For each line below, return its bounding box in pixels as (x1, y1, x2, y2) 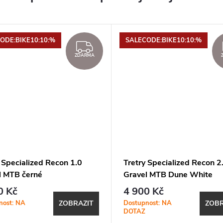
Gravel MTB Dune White (123, 169, 213, 181)
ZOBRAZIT (59, 199, 94, 209)
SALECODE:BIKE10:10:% (125, 35, 202, 45)
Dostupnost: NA (123, 198, 172, 208)
